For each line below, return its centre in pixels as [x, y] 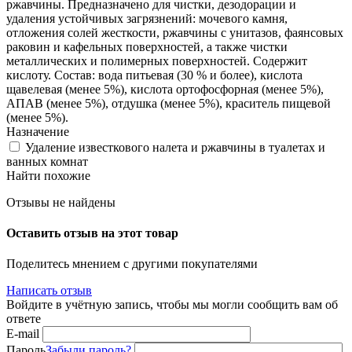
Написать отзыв [49, 291]
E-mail [23, 334]
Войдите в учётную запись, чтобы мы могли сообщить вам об [172, 305]
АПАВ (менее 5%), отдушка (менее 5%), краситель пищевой [169, 103]
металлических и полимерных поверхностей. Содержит [157, 60]
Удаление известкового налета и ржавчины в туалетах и [174, 147]
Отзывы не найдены [61, 202]
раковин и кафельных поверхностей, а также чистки [147, 46]
